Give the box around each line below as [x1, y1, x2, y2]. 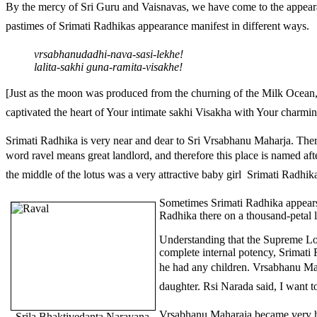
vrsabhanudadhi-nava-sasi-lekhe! [34, 47, 183, 60]
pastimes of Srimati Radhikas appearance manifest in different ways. [6, 19, 309, 32]
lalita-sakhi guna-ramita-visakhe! [34, 60, 183, 73]
